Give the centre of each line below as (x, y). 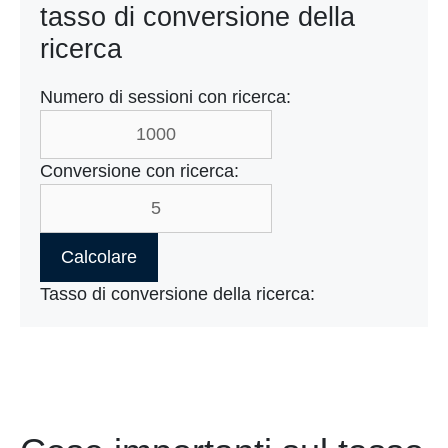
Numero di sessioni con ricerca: (165, 97)
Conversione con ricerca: (139, 171)
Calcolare (99, 257)
